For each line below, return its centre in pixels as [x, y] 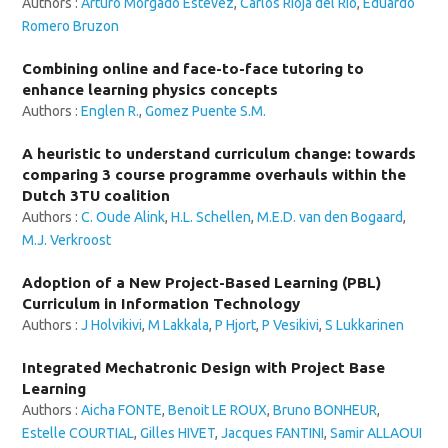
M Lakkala [179, 325]
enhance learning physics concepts [150, 89]
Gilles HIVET [178, 433]
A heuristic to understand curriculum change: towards [219, 153]
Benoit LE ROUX [218, 410]
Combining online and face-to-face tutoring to [193, 68]
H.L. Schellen [211, 217]
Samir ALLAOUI [376, 433]
